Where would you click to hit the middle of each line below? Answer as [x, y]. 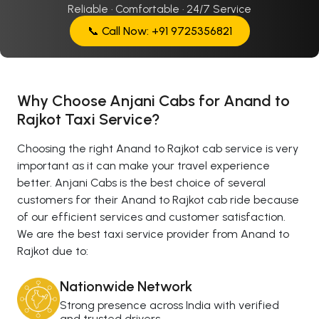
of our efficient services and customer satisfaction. [151, 216]
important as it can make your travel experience [143, 165]
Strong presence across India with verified [169, 305]
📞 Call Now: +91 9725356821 [159, 31]
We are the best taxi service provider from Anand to [153, 234]
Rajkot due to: [53, 251]
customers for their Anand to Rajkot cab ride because [158, 199]
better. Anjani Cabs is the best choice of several [141, 182]
